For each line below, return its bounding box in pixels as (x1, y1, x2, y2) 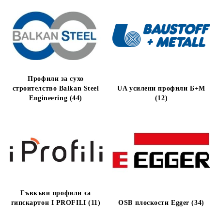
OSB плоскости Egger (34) (118, 199, 204, 206)
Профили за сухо (28, 75, 84, 82)
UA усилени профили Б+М (117, 85, 205, 92)
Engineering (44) (29, 94, 82, 102)
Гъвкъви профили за (20, 189, 91, 197)
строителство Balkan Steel (12, 85, 99, 92)
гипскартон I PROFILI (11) (11, 199, 101, 206)
